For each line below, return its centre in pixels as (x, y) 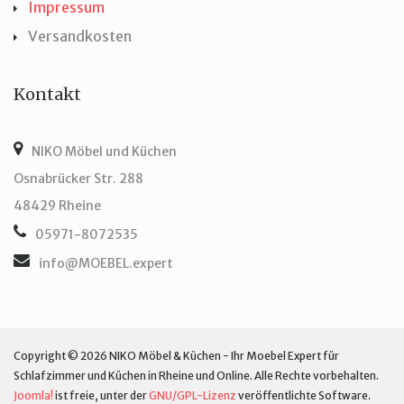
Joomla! (33, 395)
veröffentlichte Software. (303, 395)
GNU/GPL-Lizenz (193, 395)
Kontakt (47, 94)
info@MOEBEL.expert (106, 263)
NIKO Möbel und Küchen (104, 151)
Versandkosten (80, 36)
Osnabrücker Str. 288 (78, 179)
